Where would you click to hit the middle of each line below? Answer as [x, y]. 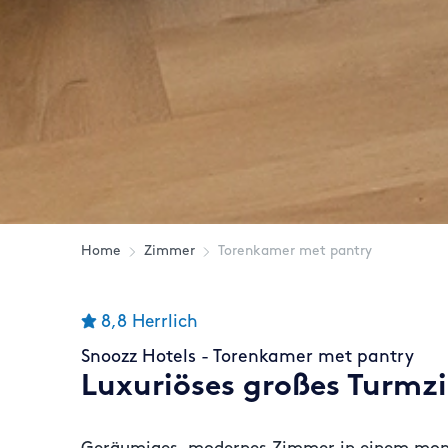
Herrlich [165, 322]
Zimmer [170, 251]
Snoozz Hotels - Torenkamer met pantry [248, 357]
